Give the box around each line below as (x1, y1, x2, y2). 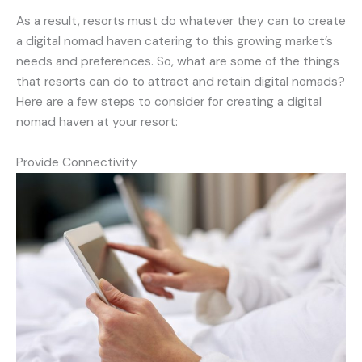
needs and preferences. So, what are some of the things (16, 53, 339, 70)
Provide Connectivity (16, 154, 137, 171)
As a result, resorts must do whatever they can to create (16, 13, 346, 30)
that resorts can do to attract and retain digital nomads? (16, 74, 345, 90)
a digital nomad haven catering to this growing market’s (16, 33, 333, 50)
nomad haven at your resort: (16, 114, 178, 131)
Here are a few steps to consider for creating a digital (16, 94, 322, 111)
